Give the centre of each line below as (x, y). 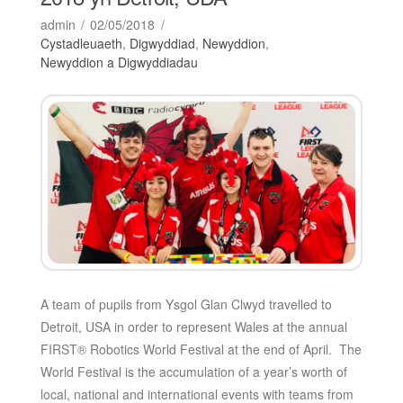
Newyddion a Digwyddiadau (119, 63)
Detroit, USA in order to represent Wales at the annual (193, 326)
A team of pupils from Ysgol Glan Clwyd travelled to (186, 304)
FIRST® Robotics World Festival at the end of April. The (201, 349)
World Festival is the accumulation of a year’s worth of (193, 371)
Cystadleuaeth (81, 44)
